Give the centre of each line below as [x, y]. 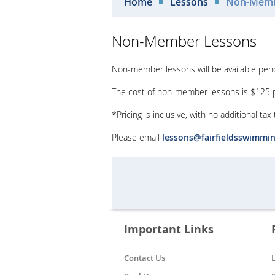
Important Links [169, 230]
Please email [137, 137]
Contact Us [145, 258]
